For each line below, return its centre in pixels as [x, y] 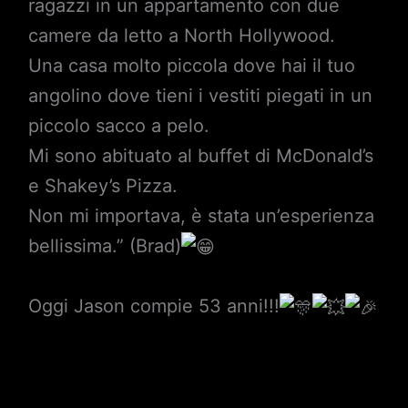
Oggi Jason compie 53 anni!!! [153, 306]
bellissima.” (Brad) [104, 246]
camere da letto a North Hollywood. [181, 36]
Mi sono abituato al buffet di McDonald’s [200, 156]
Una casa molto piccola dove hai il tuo [191, 66]
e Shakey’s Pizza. [102, 186]
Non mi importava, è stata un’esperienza [201, 216]
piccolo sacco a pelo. [118, 126]
